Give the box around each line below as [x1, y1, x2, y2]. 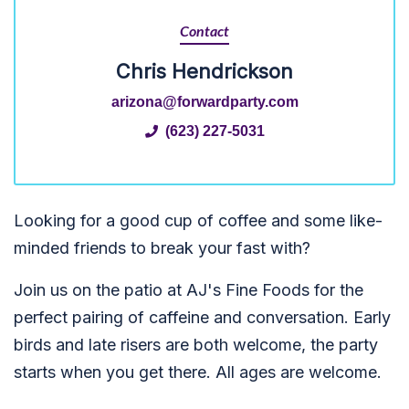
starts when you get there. [14, 362, 211, 382]
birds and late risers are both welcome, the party [14, 335, 378, 354]
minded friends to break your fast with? [14, 238, 310, 257]
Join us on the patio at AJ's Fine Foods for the [14, 280, 363, 299]
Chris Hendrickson [116, 59, 293, 83]
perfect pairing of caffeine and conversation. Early [14, 308, 391, 327]
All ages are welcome [215, 362, 377, 382]
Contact [180, 25, 229, 39]
